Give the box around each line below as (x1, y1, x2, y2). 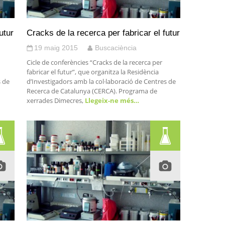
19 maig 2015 (34, 44, 78, 52)
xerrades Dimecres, (26, 96, 83, 105)
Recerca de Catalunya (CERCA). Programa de (26, 86, 157, 95)
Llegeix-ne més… (83, 96, 139, 105)
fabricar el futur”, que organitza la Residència (26, 67, 159, 76)
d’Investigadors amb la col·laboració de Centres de (26, 77, 176, 86)
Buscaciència (94, 44, 137, 52)
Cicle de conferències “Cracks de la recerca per (26, 58, 162, 67)
